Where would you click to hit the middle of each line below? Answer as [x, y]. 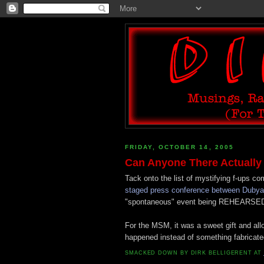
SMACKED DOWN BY [158, 253]
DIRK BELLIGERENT [222, 253]
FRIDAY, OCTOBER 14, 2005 [179, 147]
